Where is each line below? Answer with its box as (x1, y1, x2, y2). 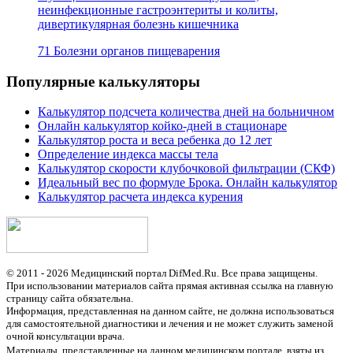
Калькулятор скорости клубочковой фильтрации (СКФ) (38, 162, 335, 176)
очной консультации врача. (6, 329, 124, 342)
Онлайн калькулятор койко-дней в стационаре (38, 119, 287, 133)
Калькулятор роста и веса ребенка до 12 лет (38, 133, 272, 147)
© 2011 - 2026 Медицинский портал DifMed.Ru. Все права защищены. (6, 266, 318, 279)
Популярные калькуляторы (6, 72, 200, 90)
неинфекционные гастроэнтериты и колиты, (38, 2, 278, 17)
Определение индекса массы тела (38, 147, 218, 162)
